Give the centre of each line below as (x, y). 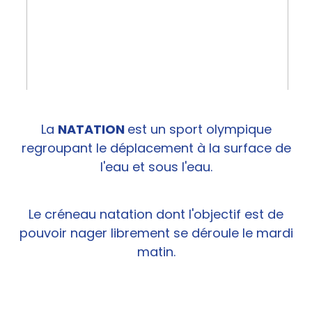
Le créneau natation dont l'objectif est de (156, 214)
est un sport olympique (199, 129)
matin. (156, 251)
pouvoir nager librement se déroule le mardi (156, 233)
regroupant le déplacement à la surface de (156, 148)
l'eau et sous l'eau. (156, 166)
